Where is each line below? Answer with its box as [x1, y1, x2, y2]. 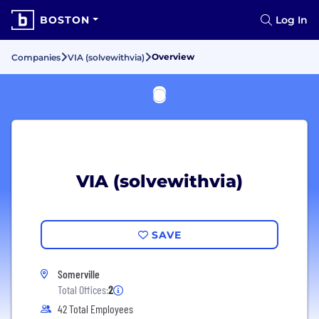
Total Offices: [58, 283, 108, 296]
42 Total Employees [58, 302, 133, 315]
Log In [276, 14, 308, 26]
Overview [152, 51, 194, 62]
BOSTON [40, 14, 90, 26]
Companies [11, 52, 61, 63]
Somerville [58, 267, 100, 281]
